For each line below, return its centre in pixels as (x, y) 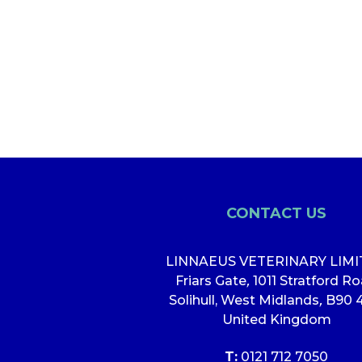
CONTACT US (276, 213)
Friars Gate (211, 280)
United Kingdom (276, 319)
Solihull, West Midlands (244, 300)
